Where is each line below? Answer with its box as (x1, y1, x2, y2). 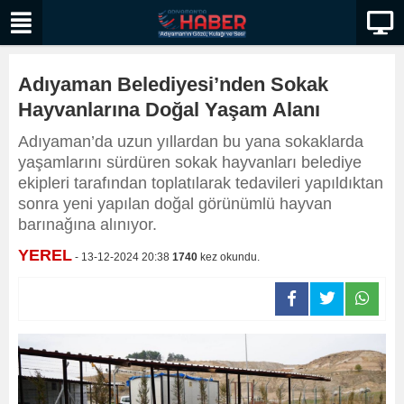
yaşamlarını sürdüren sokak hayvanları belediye (18, 153, 362, 171)
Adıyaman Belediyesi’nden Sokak (18, 73, 328, 96)
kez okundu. (197, 251, 260, 263)
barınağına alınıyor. (18, 216, 157, 234)
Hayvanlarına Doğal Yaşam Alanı (18, 98, 320, 121)
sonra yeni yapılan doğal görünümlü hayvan (18, 195, 332, 213)
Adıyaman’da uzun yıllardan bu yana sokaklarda (18, 133, 363, 151)
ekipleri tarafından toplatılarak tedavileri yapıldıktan (18, 174, 383, 192)
